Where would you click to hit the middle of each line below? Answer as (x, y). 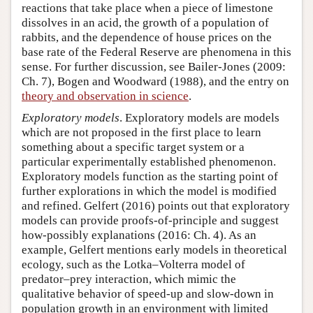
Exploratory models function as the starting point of (150, 177)
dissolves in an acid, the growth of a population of (145, 23)
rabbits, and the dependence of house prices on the (147, 38)
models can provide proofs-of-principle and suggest (150, 221)
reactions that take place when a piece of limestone (147, 8)
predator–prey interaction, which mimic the (129, 279)
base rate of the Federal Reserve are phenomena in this (156, 52)
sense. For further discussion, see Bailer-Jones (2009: (154, 67)
